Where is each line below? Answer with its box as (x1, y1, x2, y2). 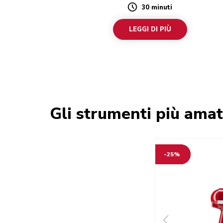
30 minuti (141, 3, 173, 12)
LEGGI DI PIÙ (128, 25, 171, 34)
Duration (127, 6, 161, 17)
